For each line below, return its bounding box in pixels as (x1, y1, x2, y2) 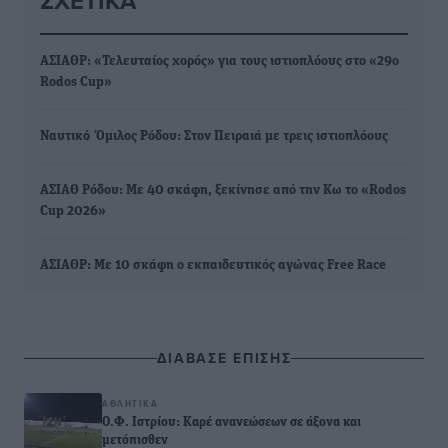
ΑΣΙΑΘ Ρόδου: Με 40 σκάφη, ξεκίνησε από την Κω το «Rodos (40, 183, 406, 198)
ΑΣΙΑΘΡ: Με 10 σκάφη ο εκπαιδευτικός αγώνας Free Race (40, 258, 386, 273)
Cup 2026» (40, 204, 106, 219)
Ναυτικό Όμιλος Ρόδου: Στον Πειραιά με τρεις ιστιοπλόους (40, 129, 388, 144)
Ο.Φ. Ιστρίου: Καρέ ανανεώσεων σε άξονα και (102, 416, 361, 429)
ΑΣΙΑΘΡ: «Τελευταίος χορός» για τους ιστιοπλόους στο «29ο (40, 54, 399, 69)
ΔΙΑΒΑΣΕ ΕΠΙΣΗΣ (156, 348, 292, 368)
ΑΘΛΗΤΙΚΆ (102, 396, 158, 411)
